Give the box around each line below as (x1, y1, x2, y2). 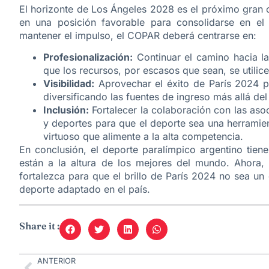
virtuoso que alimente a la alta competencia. (43, 130, 243, 143)
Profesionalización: (43, 51, 133, 64)
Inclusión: (43, 104, 89, 116)
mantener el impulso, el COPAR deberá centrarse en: (19, 29, 256, 41)
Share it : (19, 220, 59, 232)
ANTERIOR (37, 256, 76, 266)
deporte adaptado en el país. (19, 183, 150, 196)
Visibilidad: (43, 77, 94, 90)
